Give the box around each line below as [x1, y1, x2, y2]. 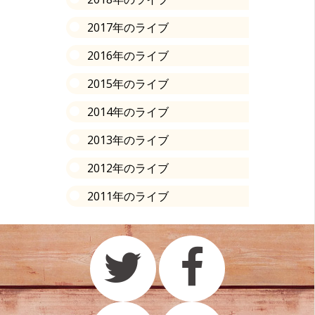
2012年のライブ [87, 160, 169, 176]
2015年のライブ [87, 75, 169, 91]
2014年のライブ [87, 103, 169, 120]
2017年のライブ [87, 19, 169, 35]
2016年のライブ [87, 47, 169, 63]
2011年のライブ [87, 188, 169, 204]
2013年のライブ [87, 131, 169, 148]
